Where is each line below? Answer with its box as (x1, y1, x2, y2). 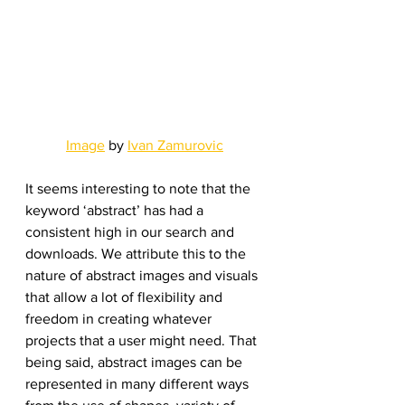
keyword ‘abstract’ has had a (25, 202, 207, 219)
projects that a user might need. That (25, 333, 260, 349)
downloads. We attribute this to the (25, 246, 250, 262)
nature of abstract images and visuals (25, 268, 261, 284)
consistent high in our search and (25, 224, 238, 240)
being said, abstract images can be (25, 354, 246, 371)
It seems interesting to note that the (25, 181, 254, 197)
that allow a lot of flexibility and (25, 289, 226, 306)
